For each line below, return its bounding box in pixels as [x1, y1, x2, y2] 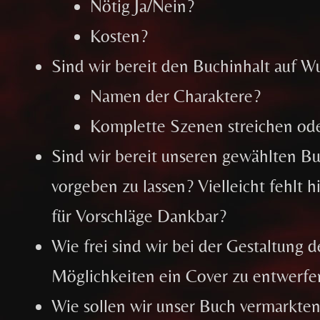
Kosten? [89, 26, 148, 47]
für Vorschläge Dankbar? [51, 206, 227, 227]
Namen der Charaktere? [89, 86, 261, 107]
